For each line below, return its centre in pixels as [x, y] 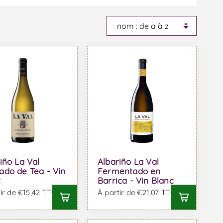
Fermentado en [129, 171]
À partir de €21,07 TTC [136, 193]
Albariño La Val [128, 162]
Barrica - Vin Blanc [135, 181]
